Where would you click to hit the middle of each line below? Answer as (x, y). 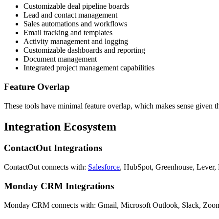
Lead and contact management (70, 15)
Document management (60, 59)
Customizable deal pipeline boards (76, 6)
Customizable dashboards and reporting (84, 50)
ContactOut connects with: (46, 167)
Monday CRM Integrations (59, 186)
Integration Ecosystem (60, 126)
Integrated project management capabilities (89, 68)
